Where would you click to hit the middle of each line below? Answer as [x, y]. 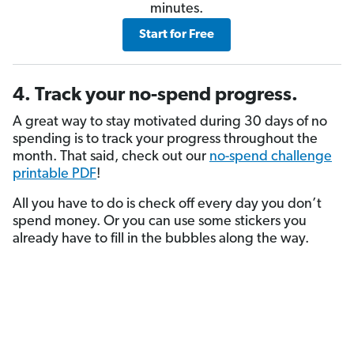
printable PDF [55, 175]
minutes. [177, 9]
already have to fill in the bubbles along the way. [161, 239]
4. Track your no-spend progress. [155, 96]
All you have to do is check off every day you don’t [167, 205]
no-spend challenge [271, 157]
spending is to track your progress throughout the [165, 140]
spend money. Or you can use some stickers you [160, 222]
